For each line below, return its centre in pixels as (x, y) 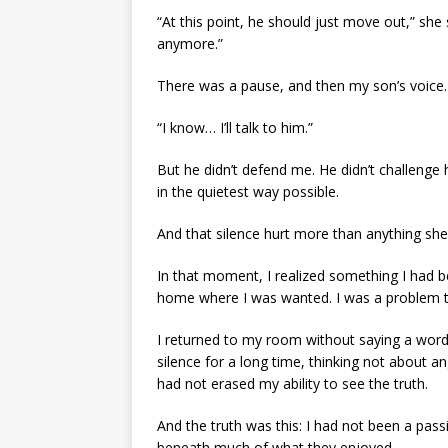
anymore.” (190, 43)
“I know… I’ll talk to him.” (235, 127)
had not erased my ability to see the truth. (292, 383)
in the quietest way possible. (248, 191)
